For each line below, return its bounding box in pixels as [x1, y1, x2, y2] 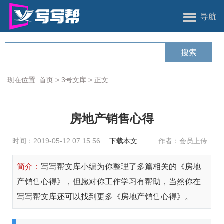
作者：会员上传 [158, 137, 207, 145]
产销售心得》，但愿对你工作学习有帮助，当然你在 [17, 177, 201, 186]
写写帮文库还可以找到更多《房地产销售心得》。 [17, 192, 193, 201]
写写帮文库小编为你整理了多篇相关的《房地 [41, 162, 201, 171]
